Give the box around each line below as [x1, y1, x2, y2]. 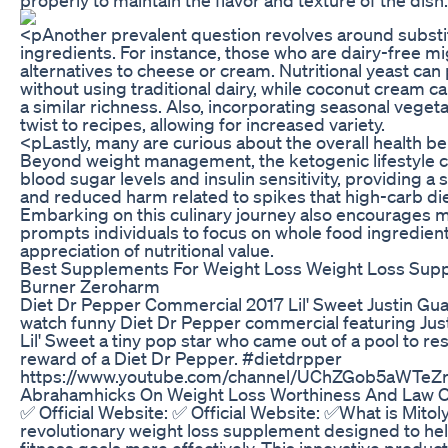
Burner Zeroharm [20, 274, 160, 297]
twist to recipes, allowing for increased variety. [20, 112, 385, 135]
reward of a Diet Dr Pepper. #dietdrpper [20, 346, 342, 369]
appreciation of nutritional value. [20, 238, 274, 261]
